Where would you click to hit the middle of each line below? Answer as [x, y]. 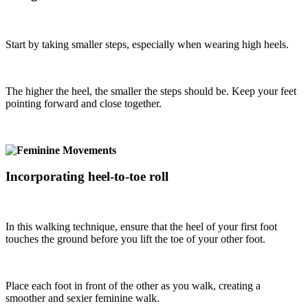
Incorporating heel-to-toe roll [87, 177]
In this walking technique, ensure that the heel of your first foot [141, 227]
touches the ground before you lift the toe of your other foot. [135, 239]
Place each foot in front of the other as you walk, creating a [133, 286]
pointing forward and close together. [84, 103]
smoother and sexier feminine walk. [82, 298]
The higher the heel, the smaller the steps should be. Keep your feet [151, 91]
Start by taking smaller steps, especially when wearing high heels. [147, 44]
